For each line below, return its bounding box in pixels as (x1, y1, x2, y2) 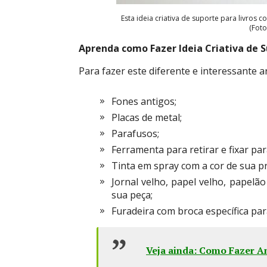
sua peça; (111, 188, 153, 201)
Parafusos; (111, 127, 159, 140)
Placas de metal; (111, 111, 182, 124)
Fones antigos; (111, 95, 176, 108)
